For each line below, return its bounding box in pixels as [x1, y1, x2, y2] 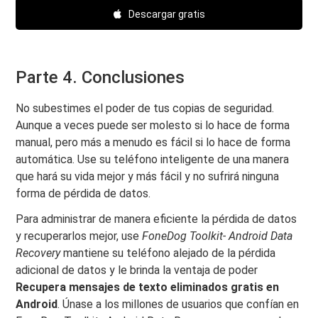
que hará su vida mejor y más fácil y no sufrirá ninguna [16, 170, 280, 184]
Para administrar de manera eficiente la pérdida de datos [16, 212, 297, 226]
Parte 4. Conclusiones [16, 67, 185, 88]
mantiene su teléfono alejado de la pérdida [60, 246, 276, 261]
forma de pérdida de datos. [16, 187, 151, 201]
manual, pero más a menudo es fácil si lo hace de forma [16, 136, 291, 150]
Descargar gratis [128, 9, 205, 21]
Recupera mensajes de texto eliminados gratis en [16, 280, 280, 295]
